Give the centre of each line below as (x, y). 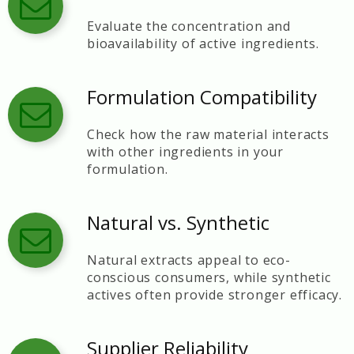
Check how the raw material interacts (208, 134)
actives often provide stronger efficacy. (215, 295)
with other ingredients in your (185, 152)
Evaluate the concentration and (189, 26)
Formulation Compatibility (202, 97)
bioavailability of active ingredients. (203, 43)
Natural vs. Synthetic (178, 222)
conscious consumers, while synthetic (209, 277)
